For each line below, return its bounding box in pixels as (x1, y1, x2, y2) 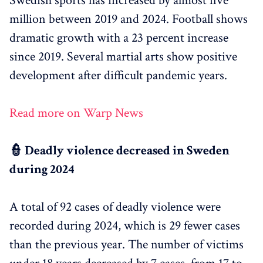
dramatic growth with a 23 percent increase (9, 29, 228, 46)
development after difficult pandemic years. (9, 66, 227, 84)
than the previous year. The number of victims (9, 235, 244, 253)
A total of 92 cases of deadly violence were (9, 198, 221, 215)
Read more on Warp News (9, 104, 143, 122)
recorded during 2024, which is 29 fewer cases (9, 217, 240, 234)
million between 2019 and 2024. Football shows (9, 10, 248, 28)
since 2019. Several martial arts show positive (9, 48, 237, 65)
